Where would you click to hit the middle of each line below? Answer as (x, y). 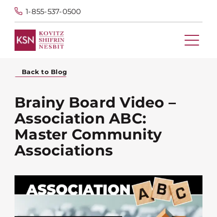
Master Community (88, 134)
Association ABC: (80, 118)
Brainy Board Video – (95, 102)
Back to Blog (44, 71)
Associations (64, 150)
